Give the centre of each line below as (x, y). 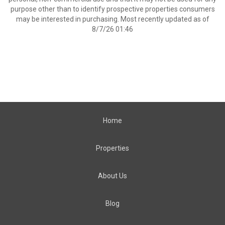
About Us (113, 176)
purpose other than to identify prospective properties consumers (113, 9)
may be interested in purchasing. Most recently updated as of (113, 19)
